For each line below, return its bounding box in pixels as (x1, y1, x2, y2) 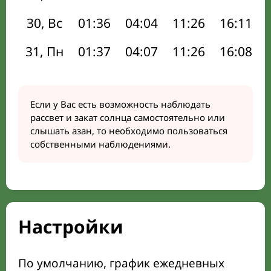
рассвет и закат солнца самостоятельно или (30, 111, 225, 123)
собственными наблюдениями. (30, 138, 171, 150)
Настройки (18, 214, 123, 239)
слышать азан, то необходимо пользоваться (30, 125, 227, 137)
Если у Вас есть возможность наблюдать (30, 98, 211, 110)
